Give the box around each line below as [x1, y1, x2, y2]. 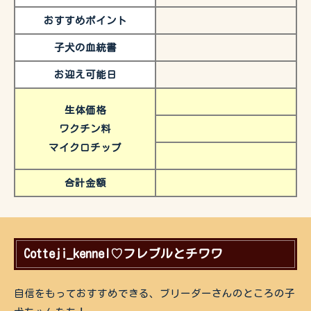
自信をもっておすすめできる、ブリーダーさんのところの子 [14, 288, 295, 299]
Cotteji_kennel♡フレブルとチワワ [24, 248, 223, 260]
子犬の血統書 [53, 42, 117, 53]
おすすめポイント [43, 15, 127, 26]
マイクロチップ [49, 142, 121, 153]
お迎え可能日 [53, 69, 117, 81]
